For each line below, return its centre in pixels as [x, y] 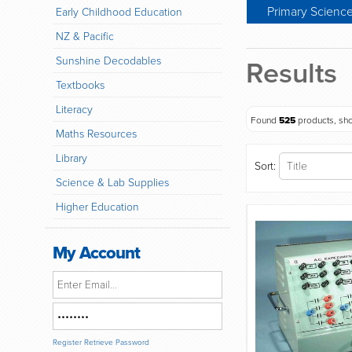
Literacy [74, 110]
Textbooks [80, 85]
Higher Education [97, 207]
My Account [96, 253]
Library [71, 158]
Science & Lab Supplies [112, 183]
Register [67, 343]
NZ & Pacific [85, 37]
